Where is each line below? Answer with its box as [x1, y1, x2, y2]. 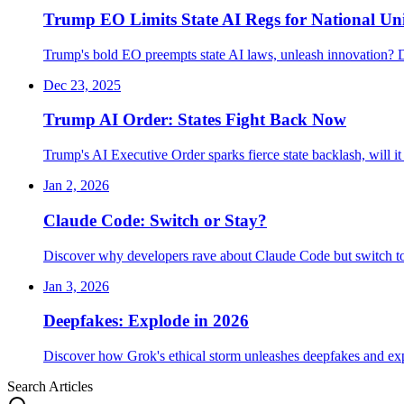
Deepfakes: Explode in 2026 [43, 311, 249, 331]
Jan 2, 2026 [43, 178, 109, 194]
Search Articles [7, 379, 93, 395]
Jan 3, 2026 [43, 278, 109, 294]
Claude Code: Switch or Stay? [43, 210, 267, 230]
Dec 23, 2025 [43, 77, 121, 93]
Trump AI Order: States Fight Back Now [43, 110, 346, 130]
